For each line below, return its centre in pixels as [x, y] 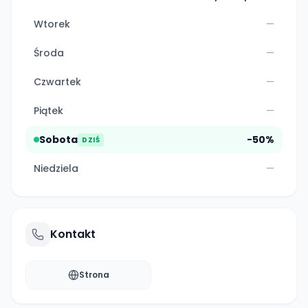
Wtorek [52, 24]
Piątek [48, 111]
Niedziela [56, 168]
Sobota [58, 140]
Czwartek [57, 82]
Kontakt [73, 234]
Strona [94, 275]
